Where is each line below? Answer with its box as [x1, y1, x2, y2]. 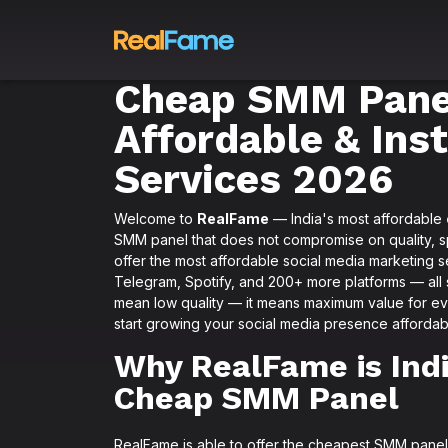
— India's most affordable [269, 210, 446, 227]
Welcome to [114, 210, 197, 227]
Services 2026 [114, 156, 393, 203]
